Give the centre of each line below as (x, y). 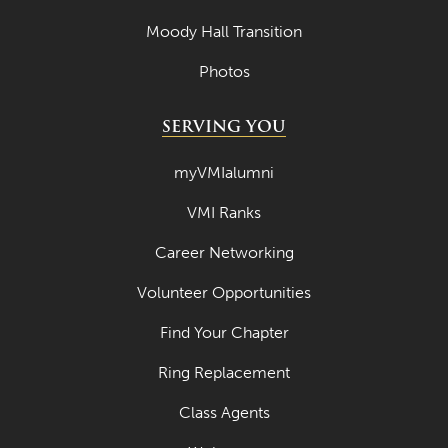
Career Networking (224, 253)
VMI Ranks (224, 213)
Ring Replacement (224, 373)
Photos (224, 72)
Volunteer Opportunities (224, 293)
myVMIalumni (224, 173)
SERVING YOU (224, 127)
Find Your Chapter (224, 333)
